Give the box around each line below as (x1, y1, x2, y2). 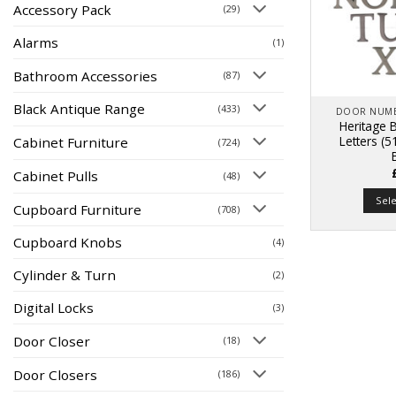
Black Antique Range (13, 100, 145, 118)
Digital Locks (13, 299, 94, 317)
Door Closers (13, 365, 97, 384)
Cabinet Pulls (13, 167, 98, 186)
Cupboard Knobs (13, 233, 122, 252)
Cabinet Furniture (13, 133, 128, 152)
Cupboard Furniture (13, 201, 141, 219)
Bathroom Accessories (13, 66, 157, 85)
